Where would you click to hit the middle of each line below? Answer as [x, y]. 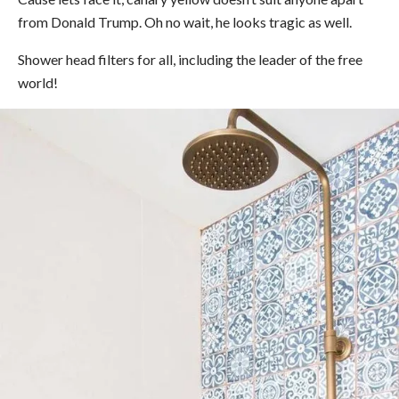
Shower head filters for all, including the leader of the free [190, 59]
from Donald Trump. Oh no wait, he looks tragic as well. [185, 21]
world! [38, 82]
